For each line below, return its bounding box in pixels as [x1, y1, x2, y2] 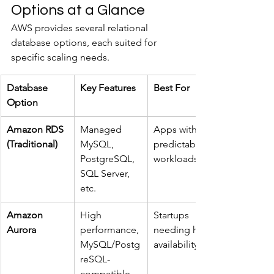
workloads [154, 153, 198, 165]
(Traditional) [7, 138, 57, 150]
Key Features [80, 82, 136, 94]
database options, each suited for [11, 37, 159, 48]
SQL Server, [80, 168, 132, 179]
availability [154, 239, 198, 250]
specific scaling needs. [11, 51, 109, 63]
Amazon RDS [7, 124, 66, 135]
